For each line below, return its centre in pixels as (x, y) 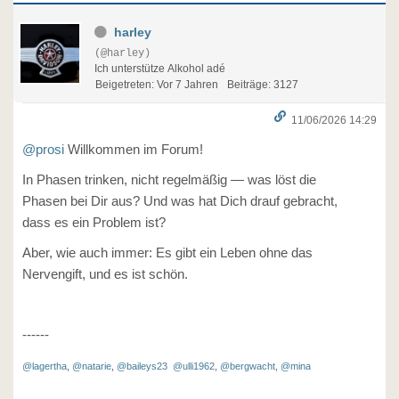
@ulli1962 (194, 366)
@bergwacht (248, 366)
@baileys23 (142, 366)
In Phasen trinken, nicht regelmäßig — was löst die (169, 179)
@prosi (43, 149)
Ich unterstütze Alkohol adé (160, 69)
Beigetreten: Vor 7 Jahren (157, 85)
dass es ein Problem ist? (94, 222)
